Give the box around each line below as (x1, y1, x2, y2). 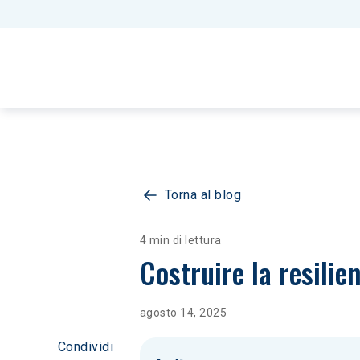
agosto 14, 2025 (140, 306, 227, 319)
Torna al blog (165, 187, 242, 202)
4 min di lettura (140, 234, 222, 247)
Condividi (58, 339, 114, 354)
